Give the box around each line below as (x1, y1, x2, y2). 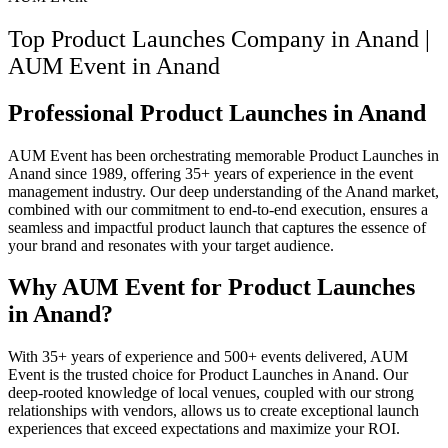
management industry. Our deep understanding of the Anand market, (8, 182, 439, 200)
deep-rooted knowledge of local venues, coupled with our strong (8, 384, 414, 402)
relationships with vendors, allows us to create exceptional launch (8, 402, 419, 420)
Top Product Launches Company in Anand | (8, 25, 430, 52)
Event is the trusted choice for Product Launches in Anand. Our (8, 366, 408, 384)
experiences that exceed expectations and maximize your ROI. (8, 420, 400, 438)
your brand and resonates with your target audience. (8, 236, 334, 254)
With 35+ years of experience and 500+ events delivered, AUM (8, 348, 408, 366)
